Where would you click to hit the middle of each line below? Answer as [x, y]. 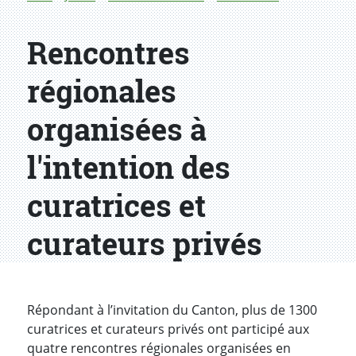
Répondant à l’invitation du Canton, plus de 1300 [172, 310]
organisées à [117, 129]
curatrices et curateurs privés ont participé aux [168, 329]
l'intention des [129, 167]
